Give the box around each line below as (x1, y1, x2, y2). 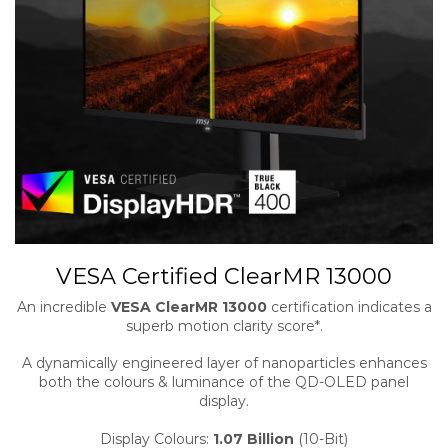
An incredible (16, 297, 111, 316)
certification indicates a (266, 297, 432, 316)
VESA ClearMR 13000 (110, 297, 267, 316)
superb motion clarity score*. (125, 316, 323, 335)
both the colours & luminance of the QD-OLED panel (39, 373, 409, 392)
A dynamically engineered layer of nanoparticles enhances (21, 354, 427, 373)
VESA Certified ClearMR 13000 (56, 261, 392, 290)
